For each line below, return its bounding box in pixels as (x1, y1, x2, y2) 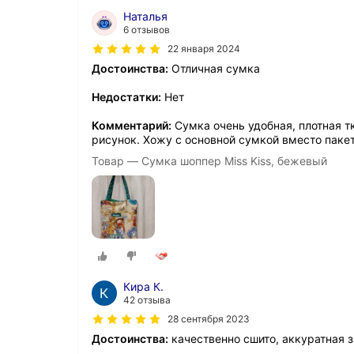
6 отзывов (123, 24, 170, 36)
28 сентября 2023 (168, 313, 250, 326)
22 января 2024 (168, 43, 240, 55)
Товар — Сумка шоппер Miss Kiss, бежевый (92, 154, 327, 168)
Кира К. (123, 280, 164, 294)
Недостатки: (92, 90, 161, 104)
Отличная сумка (168, 62, 260, 75)
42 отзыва (123, 294, 171, 307)
